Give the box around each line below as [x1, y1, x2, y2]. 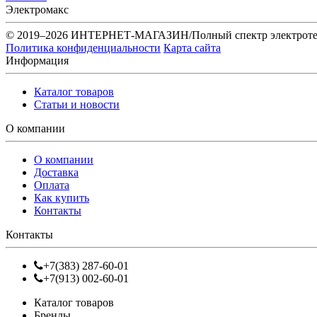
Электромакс [6, 3, 69, 16]
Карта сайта [163, 41, 221, 54]
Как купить [34, 191, 89, 204]
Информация [6, 54, 69, 67]
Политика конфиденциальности [6, 41, 161, 54]
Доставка [34, 166, 79, 178]
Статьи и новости [34, 98, 120, 110]
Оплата [34, 178, 69, 191]
